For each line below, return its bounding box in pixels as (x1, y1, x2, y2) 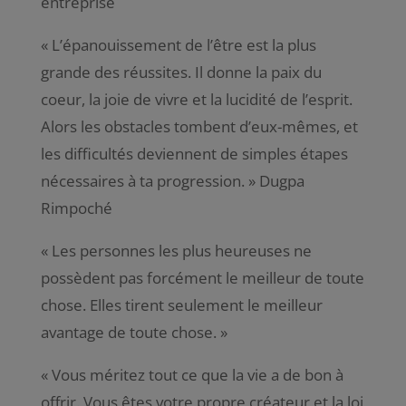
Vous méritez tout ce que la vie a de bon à (51, 363, 343, 385)
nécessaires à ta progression (40, 169, 241, 191)
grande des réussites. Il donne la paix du (40, 61, 322, 82)
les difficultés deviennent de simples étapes (40, 142, 348, 164)
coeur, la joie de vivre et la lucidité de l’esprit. (40, 88, 353, 110)
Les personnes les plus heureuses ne (51, 239, 312, 261)
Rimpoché (40, 197, 112, 218)
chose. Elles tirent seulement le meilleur (40, 294, 323, 315)
